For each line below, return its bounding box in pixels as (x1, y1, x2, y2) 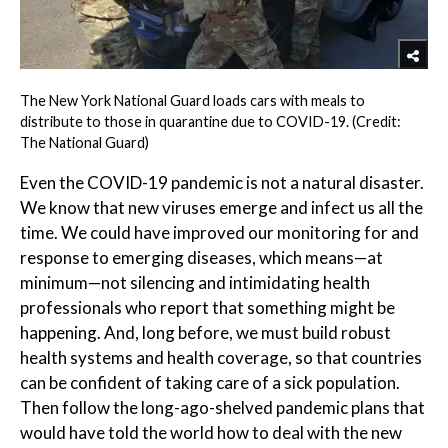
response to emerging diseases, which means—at (20, 246, 383, 268)
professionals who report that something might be (20, 296, 395, 318)
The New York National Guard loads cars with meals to (20, 91, 365, 109)
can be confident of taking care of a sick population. (20, 371, 400, 393)
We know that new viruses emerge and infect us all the (20, 196, 423, 218)
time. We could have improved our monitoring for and (20, 221, 419, 243)
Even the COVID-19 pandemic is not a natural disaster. (20, 171, 424, 193)
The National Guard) (20, 133, 149, 151)
